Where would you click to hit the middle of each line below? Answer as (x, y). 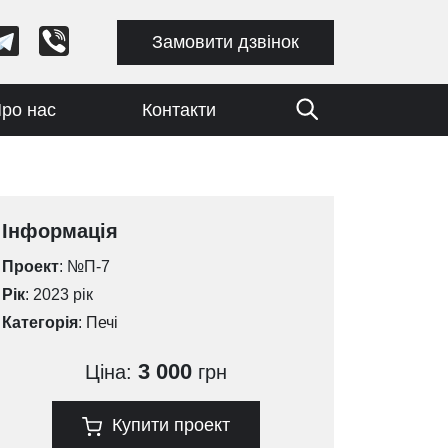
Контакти (178, 109)
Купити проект (171, 425)
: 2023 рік (59, 294)
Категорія (40, 322)
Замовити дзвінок (225, 42)
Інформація (60, 231)
